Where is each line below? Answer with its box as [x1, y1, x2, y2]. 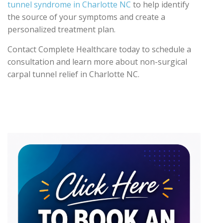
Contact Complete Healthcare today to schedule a [7, 43, 191, 55]
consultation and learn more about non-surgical [7, 56, 187, 67]
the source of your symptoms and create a [7, 11, 165, 22]
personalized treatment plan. [7, 23, 115, 35]
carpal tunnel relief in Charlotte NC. [7, 68, 139, 80]
